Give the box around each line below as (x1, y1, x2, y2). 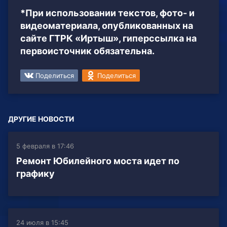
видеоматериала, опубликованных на (20, 20, 193, 31)
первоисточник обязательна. (20, 46, 155, 57)
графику (16, 168, 55, 179)
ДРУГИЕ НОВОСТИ (8, 115, 74, 124)
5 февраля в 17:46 (16, 142, 74, 150)
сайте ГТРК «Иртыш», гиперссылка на (20, 33, 197, 44)
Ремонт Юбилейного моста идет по (16, 156, 179, 167)
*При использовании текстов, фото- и (20, 8, 195, 19)
